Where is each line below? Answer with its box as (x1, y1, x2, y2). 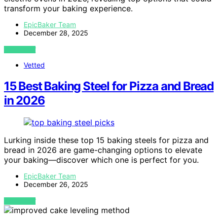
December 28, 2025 (24, 29, 88, 37)
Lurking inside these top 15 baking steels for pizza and (4, 135, 209, 145)
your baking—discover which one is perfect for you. (4, 155, 199, 165)
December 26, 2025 (24, 180, 88, 188)
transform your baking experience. (4, 3, 133, 14)
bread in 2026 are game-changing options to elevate (4, 145, 202, 155)
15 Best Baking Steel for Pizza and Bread (4, 79, 214, 94)
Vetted (24, 61, 45, 70)
